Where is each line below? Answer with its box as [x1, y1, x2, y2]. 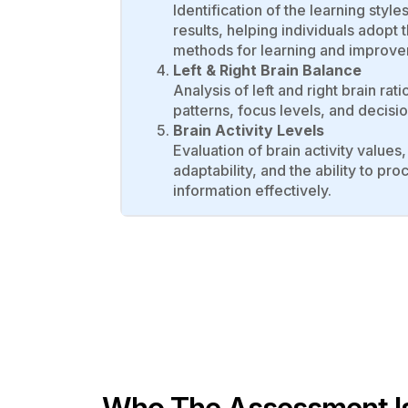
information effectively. [173, 180, 331, 199]
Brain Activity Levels [173, 120, 324, 139]
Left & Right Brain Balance [173, 60, 362, 79]
